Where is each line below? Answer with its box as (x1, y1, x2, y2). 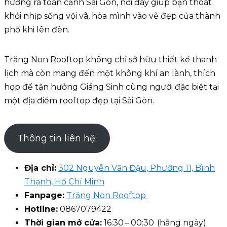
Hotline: (24, 204, 58, 214)
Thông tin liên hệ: (17, 133, 97, 144)
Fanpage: (24, 191, 64, 201)
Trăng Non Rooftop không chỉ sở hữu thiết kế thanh (4, 55, 217, 65)
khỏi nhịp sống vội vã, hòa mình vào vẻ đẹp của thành (4, 11, 220, 21)
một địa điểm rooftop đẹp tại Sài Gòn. (4, 96, 154, 106)
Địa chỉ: (24, 163, 56, 173)
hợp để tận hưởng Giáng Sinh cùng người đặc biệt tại (4, 82, 219, 92)
